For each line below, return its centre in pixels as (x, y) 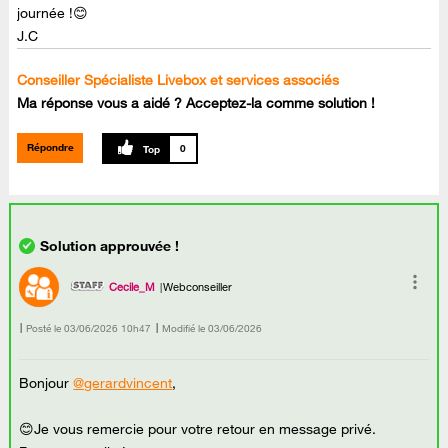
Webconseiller (198, 287)
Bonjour (46, 382)
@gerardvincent (123, 382)
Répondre (50, 148)
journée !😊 (53, 12)
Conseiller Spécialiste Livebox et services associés (178, 79)
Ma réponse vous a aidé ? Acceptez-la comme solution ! (196, 102)
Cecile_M (132, 287)
